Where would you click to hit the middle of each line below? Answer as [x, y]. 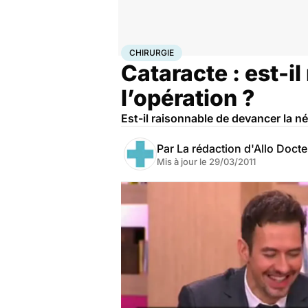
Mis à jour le [183, 162]
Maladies [190, 50]
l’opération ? [188, 98]
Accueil [135, 50]
